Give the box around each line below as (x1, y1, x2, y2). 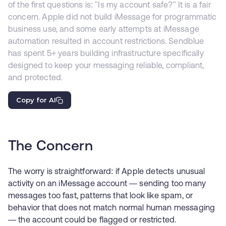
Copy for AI (16, 96, 56, 104)
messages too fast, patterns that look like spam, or (8, 191, 193, 200)
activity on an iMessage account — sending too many (8, 179, 206, 188)
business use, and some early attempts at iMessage (8, 24, 199, 33)
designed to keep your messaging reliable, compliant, (8, 61, 204, 70)
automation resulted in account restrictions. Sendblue (8, 36, 204, 45)
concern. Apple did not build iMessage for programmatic (8, 12, 217, 21)
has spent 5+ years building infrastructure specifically (8, 48, 204, 58)
